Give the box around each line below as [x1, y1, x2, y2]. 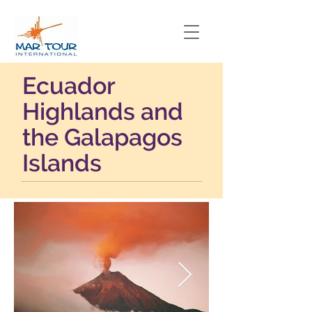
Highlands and [22, 97, 183, 125]
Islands [22, 149, 102, 177]
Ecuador [22, 72, 115, 100]
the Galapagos [22, 123, 182, 151]
